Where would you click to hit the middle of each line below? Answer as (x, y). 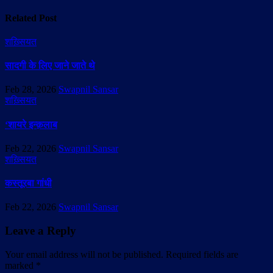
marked (20, 265)
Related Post (31, 18)
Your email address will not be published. (84, 254)
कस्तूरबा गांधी (28, 183)
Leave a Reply (41, 231)
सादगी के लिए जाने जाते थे (50, 66)
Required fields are (202, 254)
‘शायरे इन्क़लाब (31, 124)
